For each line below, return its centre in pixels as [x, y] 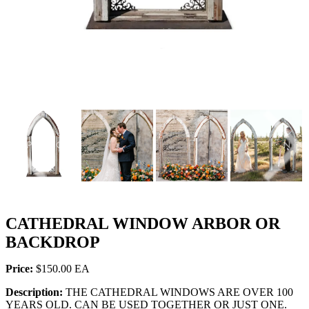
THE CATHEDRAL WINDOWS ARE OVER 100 [179, 292]
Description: [36, 292]
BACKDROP [53, 242]
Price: [21, 268]
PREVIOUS [51, 145]
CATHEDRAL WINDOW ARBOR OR [143, 223]
